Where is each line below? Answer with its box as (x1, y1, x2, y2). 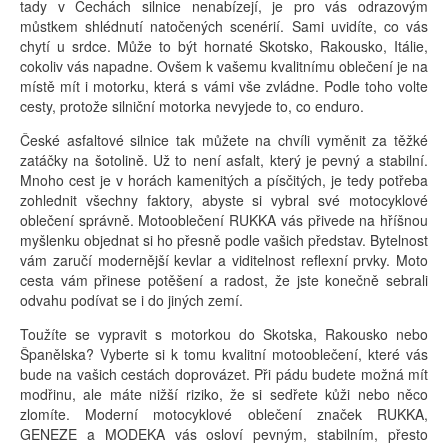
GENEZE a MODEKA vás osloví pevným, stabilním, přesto (20, 423, 428, 444)
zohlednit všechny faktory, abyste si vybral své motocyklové (20, 189, 428, 210)
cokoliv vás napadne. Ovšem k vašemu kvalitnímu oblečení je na (20, 55, 428, 76)
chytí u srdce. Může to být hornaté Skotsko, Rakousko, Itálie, (20, 35, 428, 56)
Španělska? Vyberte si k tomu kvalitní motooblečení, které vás (20, 343, 428, 364)
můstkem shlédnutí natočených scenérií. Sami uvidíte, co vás (20, 15, 428, 36)
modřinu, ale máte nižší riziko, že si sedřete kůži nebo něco (20, 383, 428, 404)
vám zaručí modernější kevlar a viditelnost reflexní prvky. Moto (20, 249, 428, 270)
